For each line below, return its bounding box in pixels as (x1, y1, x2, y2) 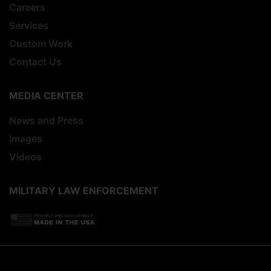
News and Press (9, 114, 83, 126)
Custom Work (9, 37, 73, 50)
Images (9, 132, 42, 145)
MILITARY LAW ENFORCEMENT (9, 184, 158, 197)
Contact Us (9, 55, 62, 68)
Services (9, 19, 48, 31)
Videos (9, 150, 42, 163)
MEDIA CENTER (9, 89, 83, 102)
